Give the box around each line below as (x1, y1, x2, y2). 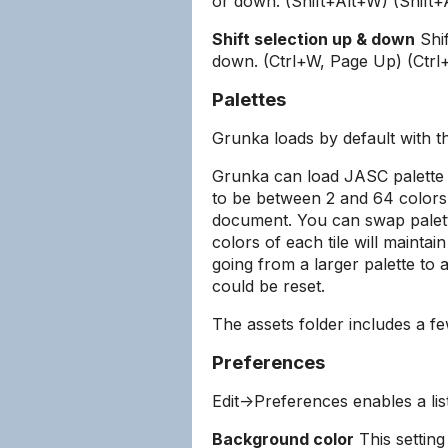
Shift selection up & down (212, 29, 415, 49)
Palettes (212, 88, 286, 111)
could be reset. (212, 276, 325, 296)
